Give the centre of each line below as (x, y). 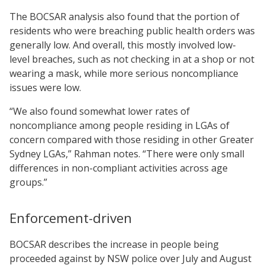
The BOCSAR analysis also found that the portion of (125, 16)
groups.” (28, 182)
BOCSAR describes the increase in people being (114, 244)
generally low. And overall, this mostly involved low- (123, 45)
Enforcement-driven (71, 218)
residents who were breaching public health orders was (132, 30)
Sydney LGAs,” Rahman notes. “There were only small (127, 153)
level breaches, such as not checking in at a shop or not (132, 59)
